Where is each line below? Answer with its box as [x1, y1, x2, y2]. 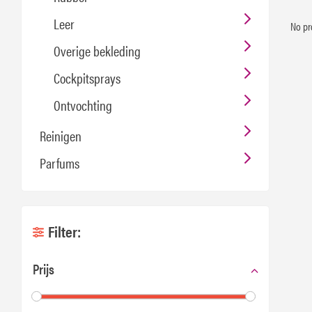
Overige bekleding [54, 40, 141, 61]
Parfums [40, 153, 79, 173]
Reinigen [40, 125, 81, 146]
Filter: [48, 220, 81, 242]
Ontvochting [54, 95, 112, 115]
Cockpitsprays [54, 68, 120, 88]
